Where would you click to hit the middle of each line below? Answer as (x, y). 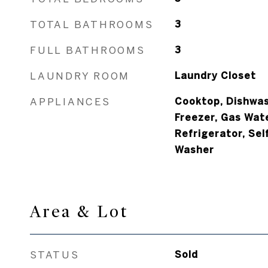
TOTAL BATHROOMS (92, 24)
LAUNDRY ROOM (80, 76)
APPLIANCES (70, 101)
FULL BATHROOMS (88, 50)
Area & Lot (79, 212)
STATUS (55, 255)
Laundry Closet (215, 75)
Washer (194, 150)
